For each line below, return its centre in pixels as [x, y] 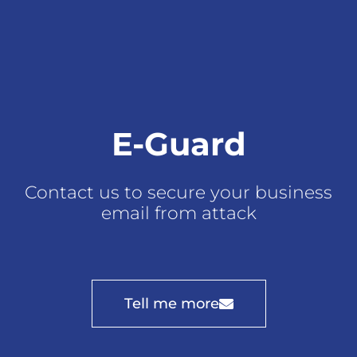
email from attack [178, 214]
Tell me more [171, 304]
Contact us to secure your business [178, 193]
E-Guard [178, 144]
